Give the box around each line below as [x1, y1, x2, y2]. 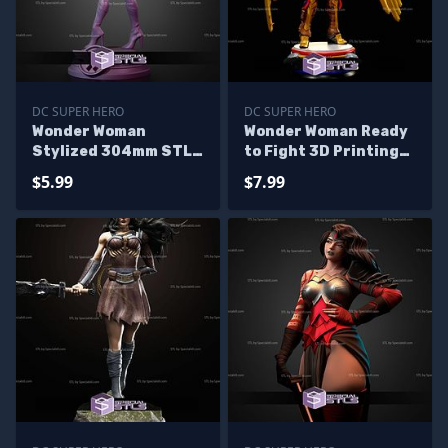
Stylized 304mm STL [32, 143, 192, 160]
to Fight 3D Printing [244, 143, 399, 160]
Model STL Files [244, 163, 363, 180]
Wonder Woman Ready [244, 123, 408, 140]
